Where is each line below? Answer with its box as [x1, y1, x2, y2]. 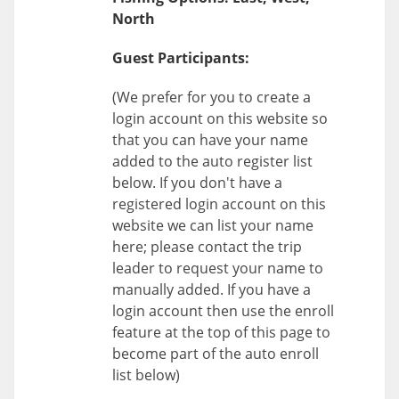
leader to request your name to [112, 257, 323, 278]
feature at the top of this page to [112, 322, 330, 342]
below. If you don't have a [112, 172, 282, 192]
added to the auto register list [112, 151, 313, 171]
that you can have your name [112, 129, 308, 150]
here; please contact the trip [112, 236, 302, 256]
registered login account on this [112, 193, 326, 214]
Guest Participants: [112, 47, 249, 68]
